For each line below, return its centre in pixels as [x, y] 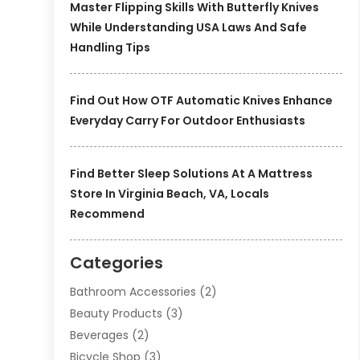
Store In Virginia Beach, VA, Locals [170, 193]
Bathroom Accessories [133, 291]
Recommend [108, 213]
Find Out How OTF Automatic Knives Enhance [202, 100]
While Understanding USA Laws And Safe [189, 27]
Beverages [100, 335]
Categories [117, 262]
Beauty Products [117, 313]
